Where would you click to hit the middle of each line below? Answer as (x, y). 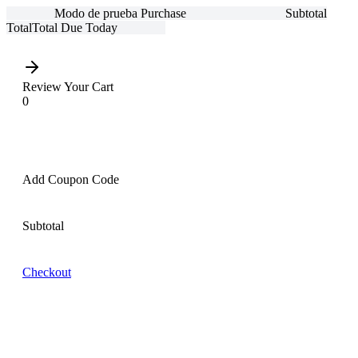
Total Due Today (75, 28)
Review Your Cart (68, 87)
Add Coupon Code (71, 179)
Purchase (163, 13)
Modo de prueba (97, 13)
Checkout (47, 272)
